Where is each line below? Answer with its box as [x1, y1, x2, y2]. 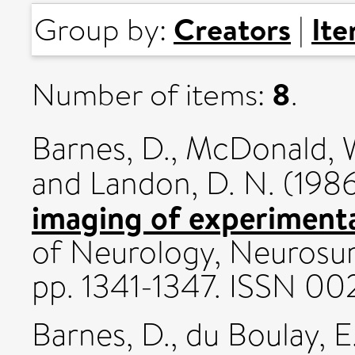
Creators [174, 7, 291, 51]
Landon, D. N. [90, 161, 275, 206]
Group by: [34, 8, 174, 52]
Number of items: [32, 73, 272, 117]
